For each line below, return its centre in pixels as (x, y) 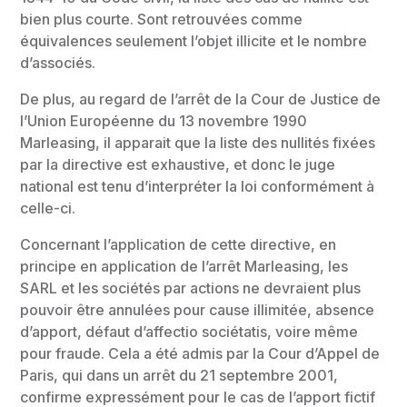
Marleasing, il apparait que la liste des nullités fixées (198, 143)
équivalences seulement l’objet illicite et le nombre (194, 41)
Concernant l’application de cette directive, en (179, 244)
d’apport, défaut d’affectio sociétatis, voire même (189, 332)
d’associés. (58, 63)
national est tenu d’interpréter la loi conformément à (198, 186)
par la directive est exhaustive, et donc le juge (178, 164)
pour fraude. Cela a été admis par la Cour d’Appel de (200, 353)
